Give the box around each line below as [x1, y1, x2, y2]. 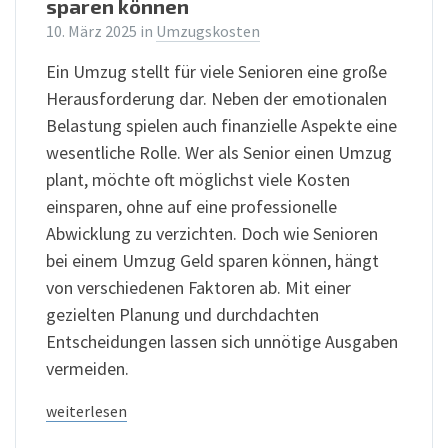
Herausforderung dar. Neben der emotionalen [46, 86, 387, 110]
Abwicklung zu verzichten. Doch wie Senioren [46, 221, 378, 245]
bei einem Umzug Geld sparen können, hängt [46, 248, 379, 272]
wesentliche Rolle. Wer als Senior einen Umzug [46, 140, 392, 164]
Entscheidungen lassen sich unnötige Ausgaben [46, 329, 398, 353]
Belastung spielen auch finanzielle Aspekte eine [46, 113, 397, 137]
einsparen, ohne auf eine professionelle [46, 194, 337, 218]
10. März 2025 [46, 21, 140, 41]
